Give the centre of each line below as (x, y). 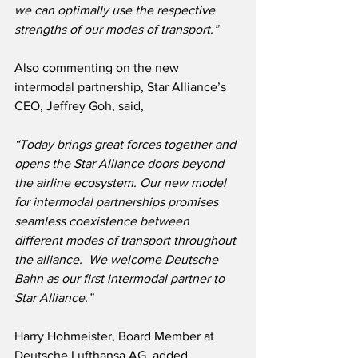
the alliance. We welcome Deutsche (118, 260)
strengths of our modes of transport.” (116, 30)
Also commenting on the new (98, 68)
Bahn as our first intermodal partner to (121, 279)
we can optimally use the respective (116, 10)
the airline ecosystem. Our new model (122, 183)
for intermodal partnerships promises (118, 202)
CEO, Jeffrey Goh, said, (79, 106)
